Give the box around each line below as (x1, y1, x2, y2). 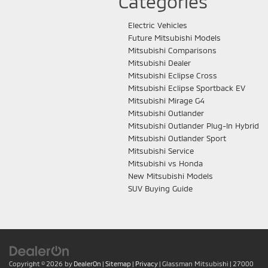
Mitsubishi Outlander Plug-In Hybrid (128, 121, 259, 131)
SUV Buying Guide (128, 184, 193, 194)
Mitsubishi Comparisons (128, 45, 217, 56)
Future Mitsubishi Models (128, 33, 221, 43)
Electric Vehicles (128, 20, 187, 31)
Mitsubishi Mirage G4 (128, 96, 205, 106)
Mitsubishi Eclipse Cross (128, 71, 217, 81)
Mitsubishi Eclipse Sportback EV (128, 83, 245, 93)
